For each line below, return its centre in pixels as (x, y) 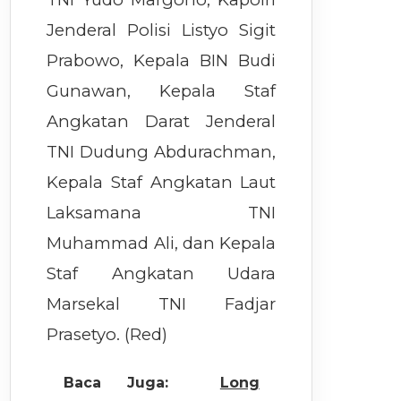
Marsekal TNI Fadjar (162, 304)
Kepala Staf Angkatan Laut (162, 183)
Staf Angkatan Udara (162, 274)
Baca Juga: (115, 382)
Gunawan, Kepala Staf (162, 91)
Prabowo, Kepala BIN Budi (162, 61)
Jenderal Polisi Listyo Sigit (162, 30)
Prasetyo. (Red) (107, 335)
